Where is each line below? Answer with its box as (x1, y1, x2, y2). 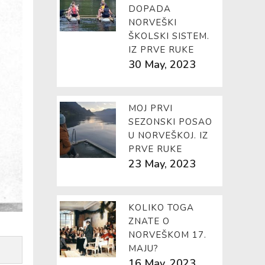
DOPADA (128, 3, 171, 15)
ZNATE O (128, 215, 170, 227)
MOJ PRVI (128, 102, 173, 114)
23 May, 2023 (128, 157, 196, 171)
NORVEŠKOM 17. (128, 229, 206, 241)
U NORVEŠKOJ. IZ (128, 130, 208, 141)
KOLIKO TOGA (128, 202, 194, 214)
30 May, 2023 (128, 57, 196, 72)
